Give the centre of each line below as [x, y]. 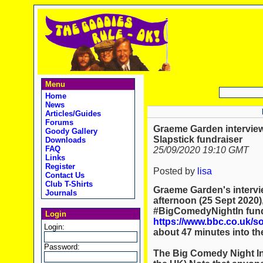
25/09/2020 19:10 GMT [201, 150]
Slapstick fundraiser [198, 140]
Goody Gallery [70, 131]
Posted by [175, 171]
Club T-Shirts [68, 184]
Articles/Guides [72, 114]
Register [59, 166]
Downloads [64, 140]
